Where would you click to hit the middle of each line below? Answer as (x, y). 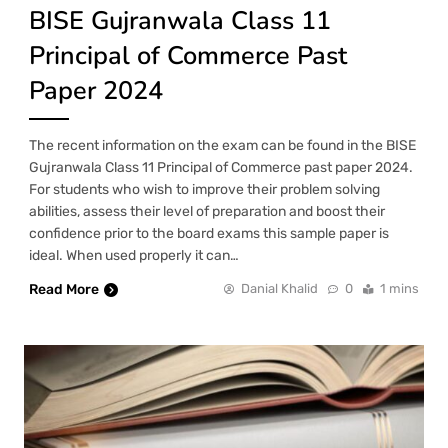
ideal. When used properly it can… (134, 256)
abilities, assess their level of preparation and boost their (207, 212)
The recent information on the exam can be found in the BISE (222, 146)
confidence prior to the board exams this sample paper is (209, 234)
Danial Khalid (279, 289)
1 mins (399, 289)
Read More (64, 290)
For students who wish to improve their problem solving (204, 190)
